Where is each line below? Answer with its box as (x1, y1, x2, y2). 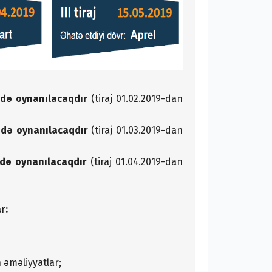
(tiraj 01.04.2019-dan (87, 155, 183, 168)
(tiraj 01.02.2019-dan (87, 92, 183, 104)
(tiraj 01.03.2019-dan (87, 124, 183, 136)
